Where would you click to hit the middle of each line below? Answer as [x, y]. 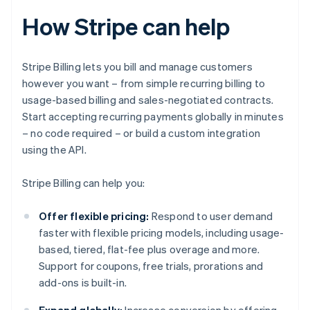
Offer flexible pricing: [94, 216]
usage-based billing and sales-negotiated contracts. [148, 100]
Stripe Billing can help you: [84, 183]
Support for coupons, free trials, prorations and [151, 266]
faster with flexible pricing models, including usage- [162, 233]
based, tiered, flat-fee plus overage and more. [149, 249]
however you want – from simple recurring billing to [144, 83]
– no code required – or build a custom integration [142, 133]
